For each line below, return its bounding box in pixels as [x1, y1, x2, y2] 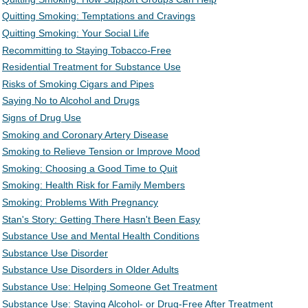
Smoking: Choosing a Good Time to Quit [2, 162, 177, 174]
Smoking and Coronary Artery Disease [2, 129, 168, 140]
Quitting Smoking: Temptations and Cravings [2, 10, 195, 22]
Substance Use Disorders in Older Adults [2, 264, 179, 276]
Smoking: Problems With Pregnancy [2, 197, 158, 208]
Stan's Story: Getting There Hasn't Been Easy [2, 213, 200, 225]
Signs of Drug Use [2, 112, 81, 124]
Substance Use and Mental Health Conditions [2, 230, 199, 242]
